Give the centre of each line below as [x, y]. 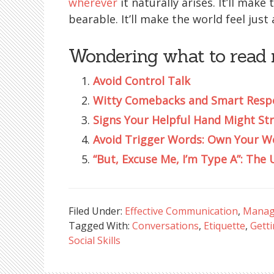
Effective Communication [181, 211]
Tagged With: [100, 225]
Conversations [165, 225]
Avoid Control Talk [142, 80]
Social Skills [94, 240]
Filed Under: [97, 211]
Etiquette [224, 225]
